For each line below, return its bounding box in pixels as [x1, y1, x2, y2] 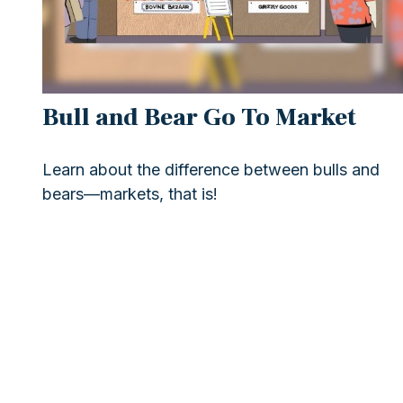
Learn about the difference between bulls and [41, 159, 380, 179]
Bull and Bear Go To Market [41, 101, 356, 133]
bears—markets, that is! [41, 184, 218, 203]
